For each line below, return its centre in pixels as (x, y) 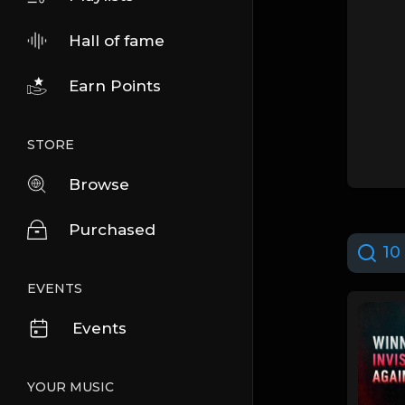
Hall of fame (117, 41)
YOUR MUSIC (71, 387)
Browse (99, 184)
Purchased (112, 230)
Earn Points (115, 86)
